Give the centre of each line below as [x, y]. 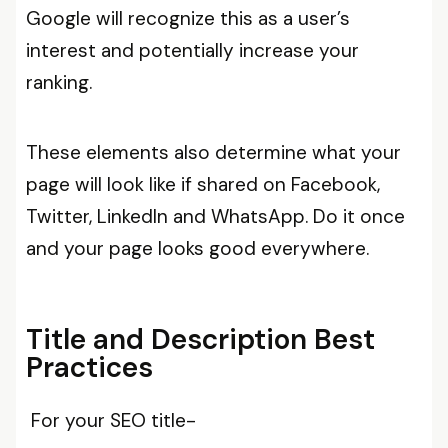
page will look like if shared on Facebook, [203, 184]
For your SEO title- [113, 420]
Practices [89, 367]
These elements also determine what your [213, 152]
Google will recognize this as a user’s [188, 18]
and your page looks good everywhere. [200, 248]
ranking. [59, 82]
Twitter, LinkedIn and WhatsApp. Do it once [215, 216]
